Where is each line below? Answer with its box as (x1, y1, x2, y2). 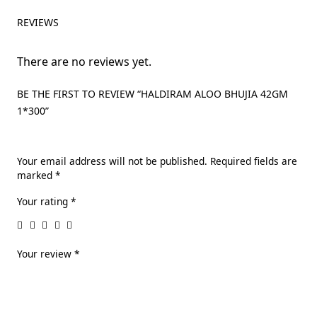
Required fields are (210, 154, 297, 168)
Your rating (17, 194, 71, 208)
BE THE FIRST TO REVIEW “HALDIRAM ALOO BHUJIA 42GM (17, 86, 288, 100)
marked (17, 168, 55, 182)
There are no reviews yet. (17, 53, 151, 69)
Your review (17, 246, 74, 260)
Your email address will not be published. (17, 154, 207, 168)
